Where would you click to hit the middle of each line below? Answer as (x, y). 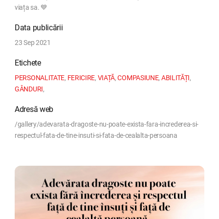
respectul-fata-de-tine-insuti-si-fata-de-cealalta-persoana (96, 135)
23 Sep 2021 (33, 42)
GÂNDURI (29, 89)
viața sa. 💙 (31, 7)
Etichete (28, 63)
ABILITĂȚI (175, 77)
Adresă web (34, 109)
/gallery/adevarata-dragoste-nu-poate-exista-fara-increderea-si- (107, 124)
